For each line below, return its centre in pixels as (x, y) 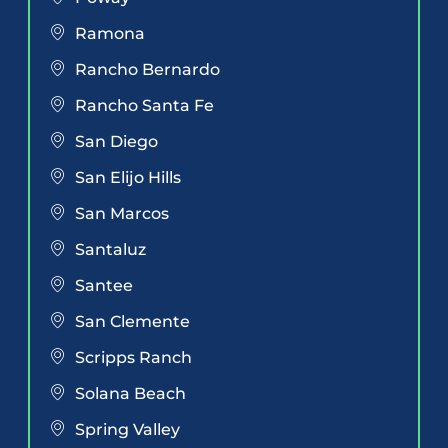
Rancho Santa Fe (144, 106)
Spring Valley (127, 430)
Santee (104, 286)
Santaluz (110, 250)
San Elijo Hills (128, 178)
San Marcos (122, 214)
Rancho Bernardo (147, 70)
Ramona (110, 34)
